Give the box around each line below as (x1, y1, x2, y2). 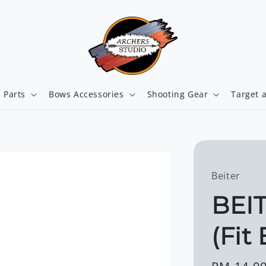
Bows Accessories (48, 88, 124, 100)
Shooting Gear (147, 88, 208, 100)
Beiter (211, 169, 240, 183)
